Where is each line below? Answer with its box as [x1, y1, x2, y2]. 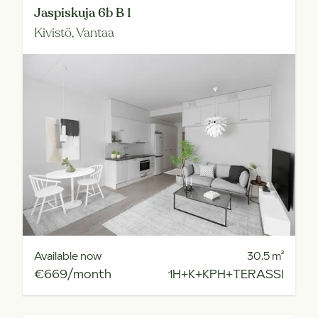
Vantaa [76, 24, 114, 41]
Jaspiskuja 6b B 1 [34, 4, 131, 21]
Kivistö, [34, 24, 76, 41]
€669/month [34, 265, 111, 283]
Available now [34, 248, 102, 263]
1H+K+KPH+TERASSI [168, 265, 284, 283]
